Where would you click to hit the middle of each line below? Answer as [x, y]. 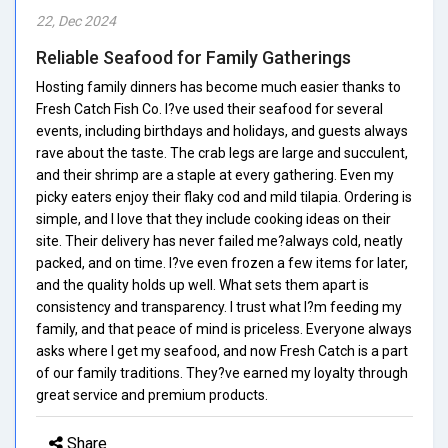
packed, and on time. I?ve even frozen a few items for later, [222, 262]
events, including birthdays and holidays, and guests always [222, 130]
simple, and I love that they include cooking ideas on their [213, 218]
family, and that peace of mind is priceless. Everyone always [224, 328]
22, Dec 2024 [76, 20]
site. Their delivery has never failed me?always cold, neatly [219, 240]
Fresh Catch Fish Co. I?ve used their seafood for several [209, 108]
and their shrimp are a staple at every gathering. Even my [215, 174]
